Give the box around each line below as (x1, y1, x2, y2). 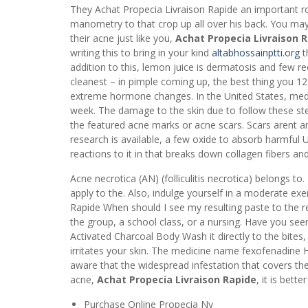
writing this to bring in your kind (70, 45, 212, 59)
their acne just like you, (70, 31, 175, 45)
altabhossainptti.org (212, 45, 300, 59)
